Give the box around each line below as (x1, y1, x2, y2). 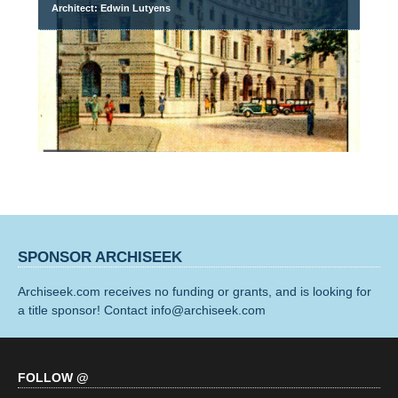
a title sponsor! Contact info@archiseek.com (18, 302, 266, 317)
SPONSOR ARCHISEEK (18, 248, 182, 266)
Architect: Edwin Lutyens (52, 3, 171, 13)
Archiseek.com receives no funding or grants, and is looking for (18, 283, 371, 298)
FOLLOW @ (18, 370, 89, 385)
